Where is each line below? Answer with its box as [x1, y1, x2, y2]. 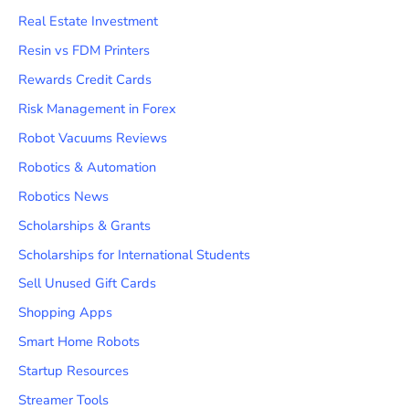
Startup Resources [18, 362, 129, 381]
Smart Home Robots [18, 332, 140, 351]
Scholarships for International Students [18, 245, 250, 264]
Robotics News [18, 186, 109, 205]
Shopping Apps [18, 303, 112, 322]
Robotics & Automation [18, 157, 156, 176]
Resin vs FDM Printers [18, 40, 150, 59]
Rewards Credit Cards [18, 69, 152, 89]
